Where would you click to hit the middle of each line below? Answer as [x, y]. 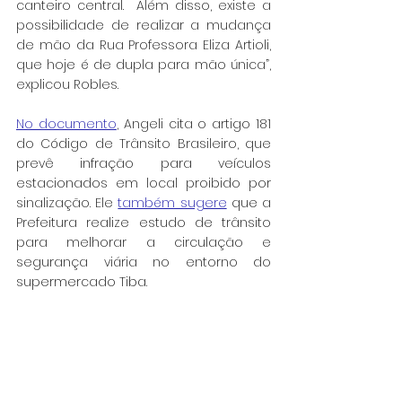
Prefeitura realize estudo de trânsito [144, 222]
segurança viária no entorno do [144, 262]
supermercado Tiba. [82, 281]
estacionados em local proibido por [144, 183]
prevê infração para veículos [144, 163]
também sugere [172, 202]
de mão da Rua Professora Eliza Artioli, [144, 44]
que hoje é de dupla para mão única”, [144, 64]
